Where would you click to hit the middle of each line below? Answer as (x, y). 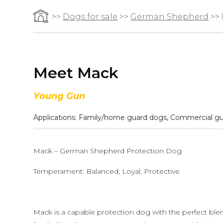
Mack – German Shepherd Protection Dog (108, 151)
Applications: (56, 117)
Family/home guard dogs (123, 117)
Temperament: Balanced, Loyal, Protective (107, 171)
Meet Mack (76, 73)
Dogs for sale (90, 17)
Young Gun (59, 96)
